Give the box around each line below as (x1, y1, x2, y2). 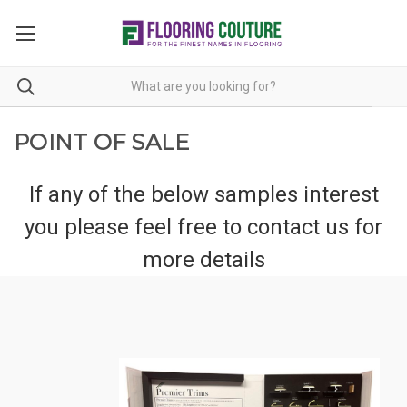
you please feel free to (25, 213, 247, 240)
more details (142, 246, 265, 273)
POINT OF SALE (14, 128, 190, 155)
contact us (247, 213, 349, 240)
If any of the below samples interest (28, 181, 379, 207)
